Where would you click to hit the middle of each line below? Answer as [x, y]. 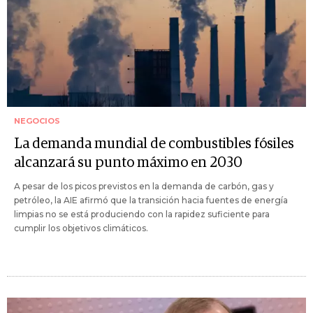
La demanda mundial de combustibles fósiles [154, 144]
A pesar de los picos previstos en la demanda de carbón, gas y [144, 187]
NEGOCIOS [37, 121]
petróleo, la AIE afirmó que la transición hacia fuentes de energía [151, 201]
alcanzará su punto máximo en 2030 [128, 163]
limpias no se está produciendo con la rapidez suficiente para [142, 214]
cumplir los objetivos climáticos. [81, 228]
